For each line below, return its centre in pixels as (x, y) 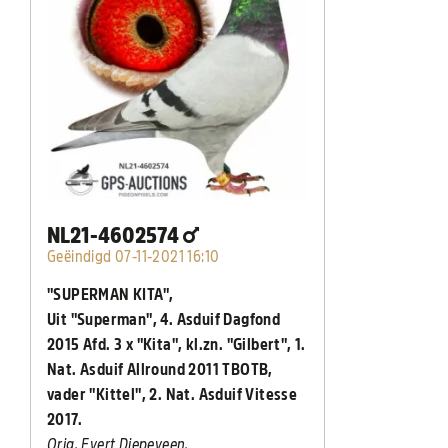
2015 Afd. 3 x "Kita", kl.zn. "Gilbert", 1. (176, 345)
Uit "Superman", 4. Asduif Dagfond (164, 320)
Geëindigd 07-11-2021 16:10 (133, 257)
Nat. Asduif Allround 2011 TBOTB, (160, 370)
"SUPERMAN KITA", (110, 295)
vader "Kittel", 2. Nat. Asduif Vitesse (172, 395)
